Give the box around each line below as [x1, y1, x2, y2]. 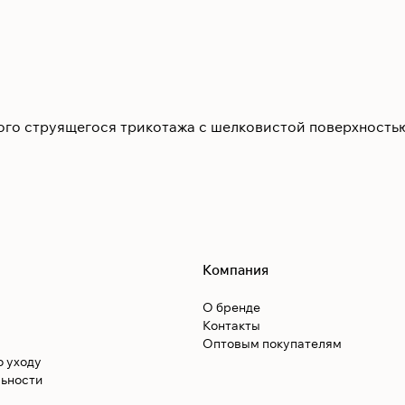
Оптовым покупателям [202, 335, 342, 353]
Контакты [202, 317, 260, 334]
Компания [202, 261, 268, 279]
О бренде [202, 299, 260, 316]
